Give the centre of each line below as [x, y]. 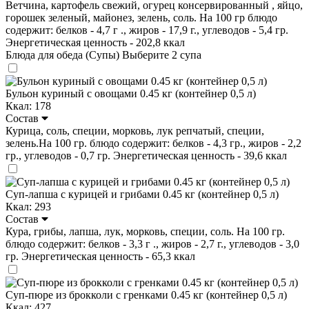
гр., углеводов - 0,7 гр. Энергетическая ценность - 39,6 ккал [146, 155]
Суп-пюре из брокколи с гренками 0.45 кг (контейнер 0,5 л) [146, 295]
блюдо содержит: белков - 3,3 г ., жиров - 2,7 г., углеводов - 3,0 [152, 243]
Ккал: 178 [28, 106]
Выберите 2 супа [162, 54]
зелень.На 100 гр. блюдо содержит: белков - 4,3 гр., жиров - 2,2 [153, 143]
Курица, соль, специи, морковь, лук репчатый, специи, [135, 130]
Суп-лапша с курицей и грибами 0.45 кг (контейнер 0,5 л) [142, 194]
